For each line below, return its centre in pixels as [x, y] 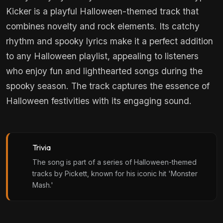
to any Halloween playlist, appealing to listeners [102, 56]
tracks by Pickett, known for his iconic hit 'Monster [115, 174]
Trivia [41, 148]
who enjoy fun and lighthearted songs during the [104, 71]
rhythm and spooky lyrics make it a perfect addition [110, 41]
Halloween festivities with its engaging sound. [99, 101]
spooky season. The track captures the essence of [108, 86]
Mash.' [43, 185]
